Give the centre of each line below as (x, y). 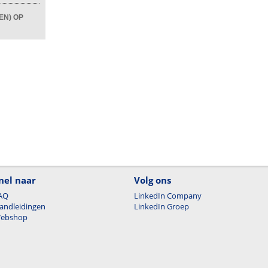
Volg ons (153, 180)
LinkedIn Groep (162, 206)
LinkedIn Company (168, 196)
